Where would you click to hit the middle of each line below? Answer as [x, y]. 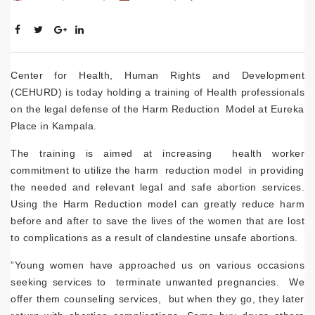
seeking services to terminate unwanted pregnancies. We [157, 282]
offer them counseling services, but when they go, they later [157, 299]
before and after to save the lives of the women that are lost [157, 221]
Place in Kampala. [54, 126]
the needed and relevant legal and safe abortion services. [157, 187]
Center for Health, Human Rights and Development [157, 76]
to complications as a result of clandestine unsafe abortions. [154, 238]
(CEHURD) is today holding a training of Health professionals [157, 92]
